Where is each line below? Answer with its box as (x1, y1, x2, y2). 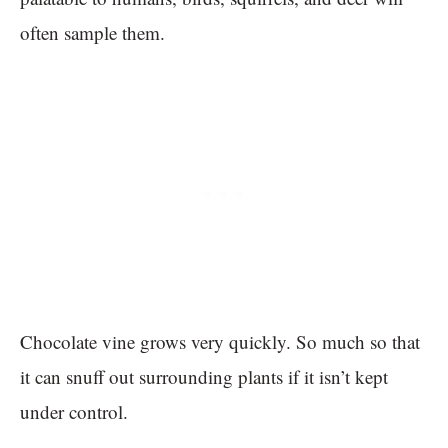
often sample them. (20, 20, 171, 46)
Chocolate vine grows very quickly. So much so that (20, 329, 420, 355)
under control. (20, 399, 134, 425)
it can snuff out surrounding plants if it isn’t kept (20, 364, 388, 390)
